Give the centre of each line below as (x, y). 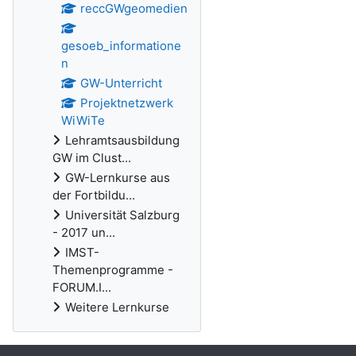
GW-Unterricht (121, 83)
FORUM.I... (82, 287)
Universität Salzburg (122, 215)
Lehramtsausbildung (122, 140)
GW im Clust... (92, 158)
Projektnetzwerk (126, 103)
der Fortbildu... (94, 195)
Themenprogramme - (113, 270)
